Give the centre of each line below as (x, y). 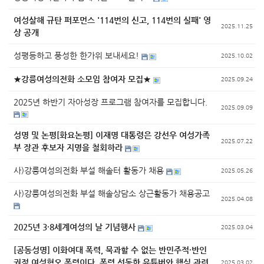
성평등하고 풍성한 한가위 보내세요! (77, 55)
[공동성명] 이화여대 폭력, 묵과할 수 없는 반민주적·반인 (110, 250)
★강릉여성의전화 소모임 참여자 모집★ (82, 79)
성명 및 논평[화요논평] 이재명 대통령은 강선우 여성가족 (112, 135)
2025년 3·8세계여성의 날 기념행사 (75, 227)
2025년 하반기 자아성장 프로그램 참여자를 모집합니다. (110, 102)
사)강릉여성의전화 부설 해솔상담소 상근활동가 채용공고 (112, 193)
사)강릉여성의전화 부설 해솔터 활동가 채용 (90, 170)
